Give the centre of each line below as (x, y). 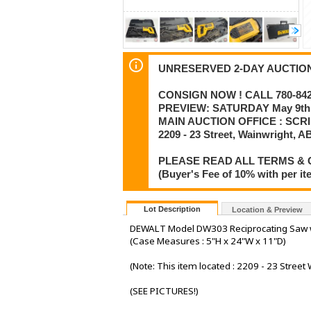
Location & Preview (267, 210)
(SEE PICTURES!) (164, 291)
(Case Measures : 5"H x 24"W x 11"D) (208, 241)
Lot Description (172, 209)
